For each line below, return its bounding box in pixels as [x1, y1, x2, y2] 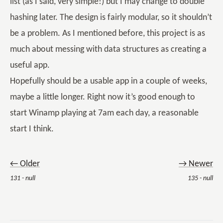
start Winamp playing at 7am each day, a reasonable [10, 109, 199, 118]
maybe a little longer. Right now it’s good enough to [10, 93, 195, 102]
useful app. [10, 61, 50, 70]
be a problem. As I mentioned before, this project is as [10, 29, 205, 38]
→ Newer [179, 159, 213, 169]
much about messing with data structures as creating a [10, 45, 207, 54]
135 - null [188, 175, 213, 182]
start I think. [10, 124, 54, 134]
